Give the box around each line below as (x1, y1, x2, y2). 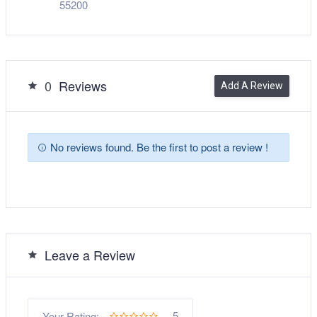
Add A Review (221, 79, 283, 91)
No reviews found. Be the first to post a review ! (47, 139, 268, 155)
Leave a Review (45, 245, 135, 264)
